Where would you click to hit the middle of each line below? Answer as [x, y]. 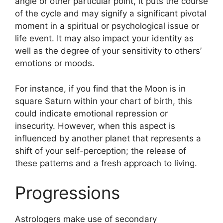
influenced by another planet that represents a [108, 138]
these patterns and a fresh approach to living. [106, 163]
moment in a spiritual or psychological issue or [107, 26]
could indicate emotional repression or [91, 113]
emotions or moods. [55, 63]
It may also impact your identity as [125, 38]
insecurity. [35, 126]
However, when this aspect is [116, 126]
